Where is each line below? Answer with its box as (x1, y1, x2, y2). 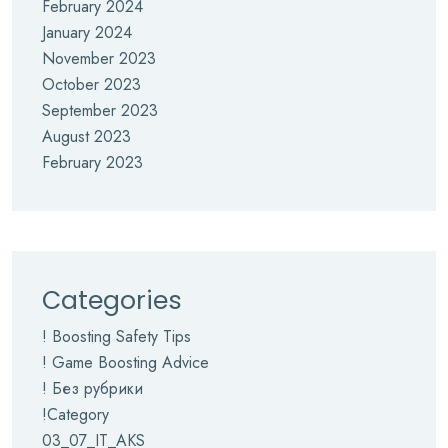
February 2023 (42, 151, 143, 174)
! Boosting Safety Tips (42, 325, 191, 348)
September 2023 (42, 99, 158, 122)
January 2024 (42, 21, 132, 44)
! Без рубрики (42, 377, 143, 400)
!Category (42, 403, 109, 426)
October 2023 (42, 73, 141, 96)
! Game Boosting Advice (42, 351, 209, 374)
